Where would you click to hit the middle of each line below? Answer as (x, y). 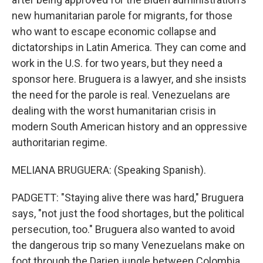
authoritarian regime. (60, 142)
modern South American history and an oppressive (129, 126)
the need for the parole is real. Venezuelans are (121, 95)
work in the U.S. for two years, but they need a (117, 63)
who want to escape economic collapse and (114, 31)
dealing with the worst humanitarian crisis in (114, 110)
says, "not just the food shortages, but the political (128, 213)
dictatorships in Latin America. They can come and (129, 47)
